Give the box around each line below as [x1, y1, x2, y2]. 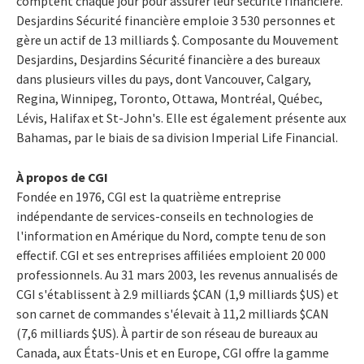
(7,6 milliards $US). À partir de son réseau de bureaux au [16, 324, 318, 341]
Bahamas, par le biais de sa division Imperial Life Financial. [16, 128, 338, 145]
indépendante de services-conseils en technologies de [16, 207, 314, 224]
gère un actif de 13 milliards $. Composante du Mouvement [16, 31, 339, 48]
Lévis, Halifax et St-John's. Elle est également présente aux [16, 109, 346, 126]
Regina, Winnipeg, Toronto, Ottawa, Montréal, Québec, [16, 89, 323, 106]
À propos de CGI [16, 168, 108, 185]
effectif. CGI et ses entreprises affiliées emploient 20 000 [16, 246, 326, 263]
